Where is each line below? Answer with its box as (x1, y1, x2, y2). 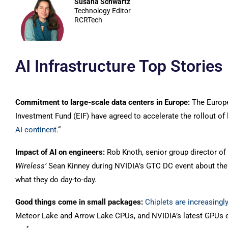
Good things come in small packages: (15, 197, 145, 207)
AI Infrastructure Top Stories (15, 56, 222, 76)
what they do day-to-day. (15, 175, 97, 185)
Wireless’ (15, 161, 46, 171)
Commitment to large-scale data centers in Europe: (15, 98, 192, 107)
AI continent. (15, 125, 58, 135)
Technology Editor (74, 7, 131, 15)
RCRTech (74, 16, 103, 24)
